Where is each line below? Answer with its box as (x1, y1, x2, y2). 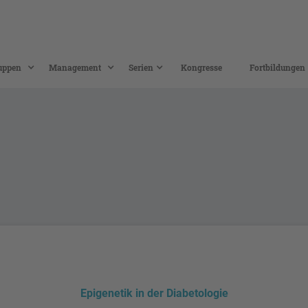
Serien (128, 61, 153, 73)
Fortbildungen (249, 61, 305, 73)
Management (48, 61, 101, 73)
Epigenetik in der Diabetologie (80, 286, 228, 300)
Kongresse (180, 61, 222, 73)
